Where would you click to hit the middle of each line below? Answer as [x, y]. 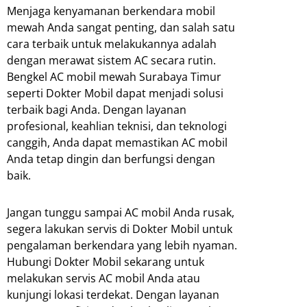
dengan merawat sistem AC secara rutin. [111, 60]
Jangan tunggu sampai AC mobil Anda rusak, [121, 212]
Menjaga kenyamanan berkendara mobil [111, 11]
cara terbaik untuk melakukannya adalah [112, 44]
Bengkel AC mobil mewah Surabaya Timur [114, 76]
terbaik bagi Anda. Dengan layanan [97, 109]
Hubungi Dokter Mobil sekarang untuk [106, 261]
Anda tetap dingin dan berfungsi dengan [111, 159]
